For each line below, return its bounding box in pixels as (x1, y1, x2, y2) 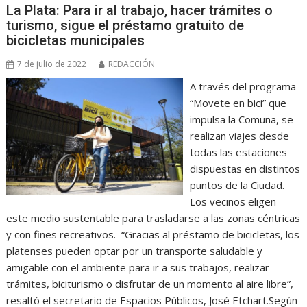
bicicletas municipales (6, 32, 145, 49)
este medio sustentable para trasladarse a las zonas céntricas (6, 211, 301, 225)
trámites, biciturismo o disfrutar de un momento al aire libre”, (6, 277, 294, 291)
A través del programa (189, 79, 296, 93)
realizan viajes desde (189, 129, 289, 143)
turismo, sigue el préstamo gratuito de (6, 17, 245, 34)
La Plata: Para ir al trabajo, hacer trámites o (6, 2, 273, 19)
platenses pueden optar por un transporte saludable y (6, 244, 263, 258)
